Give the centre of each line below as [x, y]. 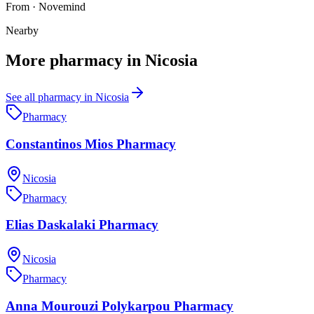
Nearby [22, 31]
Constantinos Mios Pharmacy [91, 144]
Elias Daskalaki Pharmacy [82, 225]
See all [22, 97]
